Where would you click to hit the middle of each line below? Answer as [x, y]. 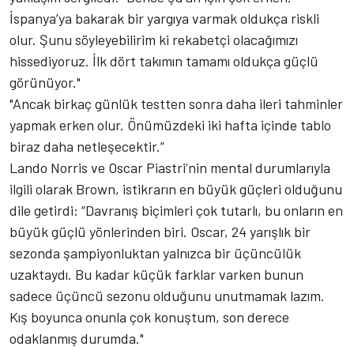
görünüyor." [45, 82]
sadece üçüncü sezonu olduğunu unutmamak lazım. [167, 295]
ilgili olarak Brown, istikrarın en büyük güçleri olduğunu [176, 188]
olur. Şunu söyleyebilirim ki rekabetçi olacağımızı [154, 39]
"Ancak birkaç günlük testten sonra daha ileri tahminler [176, 103]
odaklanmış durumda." [77, 338]
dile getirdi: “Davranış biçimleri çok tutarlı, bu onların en [176, 210]
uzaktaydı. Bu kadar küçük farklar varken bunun [156, 274]
